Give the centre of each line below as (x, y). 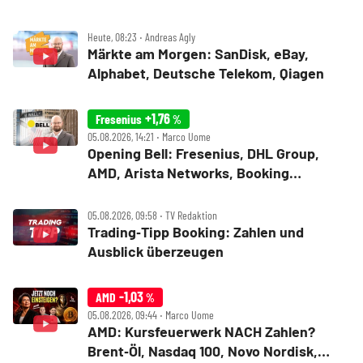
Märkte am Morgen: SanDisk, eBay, (198, 53)
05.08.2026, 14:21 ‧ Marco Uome (149, 137)
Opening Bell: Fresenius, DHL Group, (203, 153)
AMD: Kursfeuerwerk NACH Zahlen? (201, 331)
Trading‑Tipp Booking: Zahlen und (196, 232)
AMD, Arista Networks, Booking (188, 173)
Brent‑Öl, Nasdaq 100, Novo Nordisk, (203, 351)
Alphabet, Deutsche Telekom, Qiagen (206, 73)
